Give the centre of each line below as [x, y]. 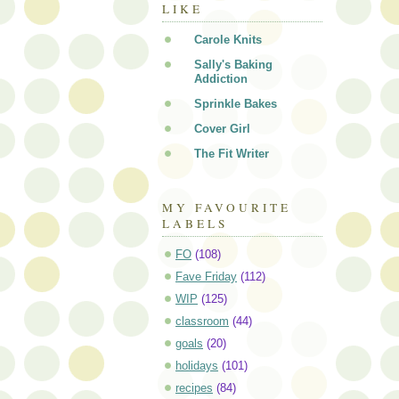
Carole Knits [228, 39]
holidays [197, 366]
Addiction [221, 78]
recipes [194, 388]
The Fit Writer [232, 153]
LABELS [195, 224]
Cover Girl [222, 128]
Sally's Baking [233, 64]
